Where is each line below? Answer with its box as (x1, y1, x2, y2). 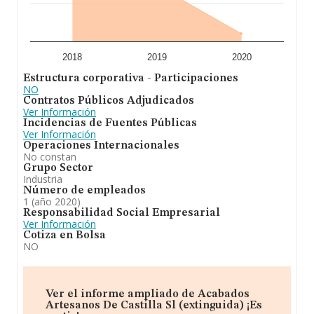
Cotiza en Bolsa (23, 230, 106, 241)
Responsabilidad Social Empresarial (23, 207, 220, 219)
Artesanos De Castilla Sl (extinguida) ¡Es (46, 300, 262, 311)
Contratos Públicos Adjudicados (23, 95, 194, 107)
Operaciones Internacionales (23, 140, 179, 151)
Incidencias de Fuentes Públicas (23, 118, 197, 129)
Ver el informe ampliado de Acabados (46, 289, 250, 300)
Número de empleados (23, 185, 146, 196)
